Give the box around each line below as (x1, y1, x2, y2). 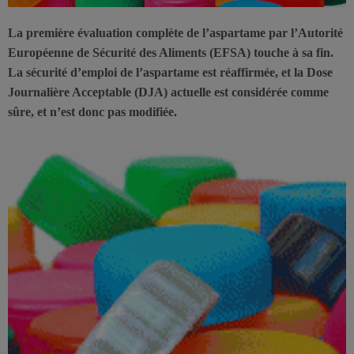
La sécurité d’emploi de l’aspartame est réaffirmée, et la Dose (8, 65, 333, 79)
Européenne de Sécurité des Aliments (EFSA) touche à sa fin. (8, 45, 333, 59)
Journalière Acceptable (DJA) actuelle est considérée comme (8, 85, 329, 99)
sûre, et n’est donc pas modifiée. (8, 104, 177, 119)
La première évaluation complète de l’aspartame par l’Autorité (8, 25, 343, 40)
